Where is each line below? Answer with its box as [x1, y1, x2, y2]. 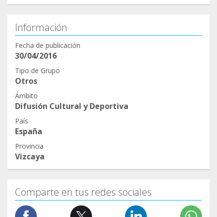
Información [15, 21, 67, 34]
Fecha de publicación [15, 41, 80, 50]
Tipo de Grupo [15, 66, 60, 76]
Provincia [15, 141, 44, 151]
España [15, 126, 42, 137]
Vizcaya [15, 151, 45, 162]
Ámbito [15, 91, 38, 101]
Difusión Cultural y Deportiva [15, 101, 128, 112]
